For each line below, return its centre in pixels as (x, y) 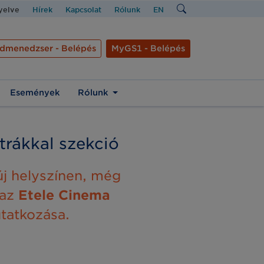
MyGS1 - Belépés (148, 49)
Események (35, 93)
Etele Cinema (64, 195)
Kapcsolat (83, 10)
